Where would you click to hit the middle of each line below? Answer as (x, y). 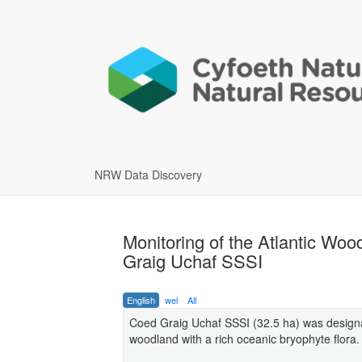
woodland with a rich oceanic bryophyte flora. (244, 338)
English (141, 299)
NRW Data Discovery (148, 174)
